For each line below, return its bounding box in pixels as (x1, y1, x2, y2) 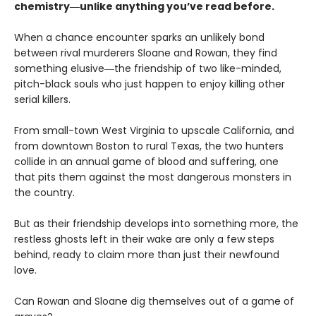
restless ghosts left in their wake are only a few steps (14, 231, 274, 246)
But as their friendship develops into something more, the (14, 216, 298, 231)
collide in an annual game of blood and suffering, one (14, 154, 279, 169)
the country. (14, 185, 75, 200)
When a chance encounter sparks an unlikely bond (14, 30, 265, 44)
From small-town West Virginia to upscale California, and (14, 123, 294, 138)
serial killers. (14, 92, 71, 107)
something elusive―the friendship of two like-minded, (14, 61, 281, 75)
